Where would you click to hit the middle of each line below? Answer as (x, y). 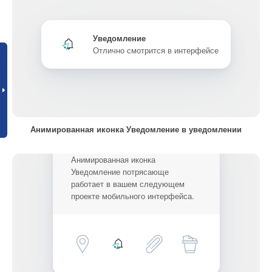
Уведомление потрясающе (120, 172)
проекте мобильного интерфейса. (132, 196)
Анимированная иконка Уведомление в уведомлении (136, 129)
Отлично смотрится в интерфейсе (156, 50)
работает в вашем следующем (127, 184)
